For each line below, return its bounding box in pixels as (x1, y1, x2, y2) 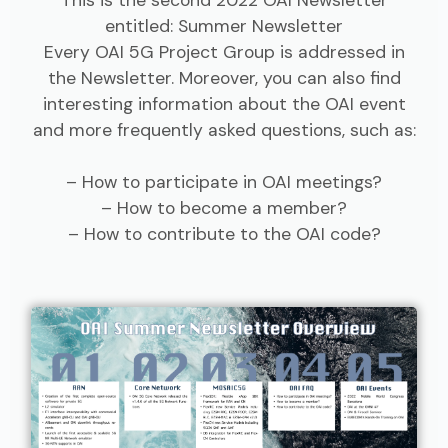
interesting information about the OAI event (42, 92, 406, 115)
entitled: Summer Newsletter (105, 14, 343, 37)
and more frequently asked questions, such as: (32, 118, 416, 141)
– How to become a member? (101, 196, 347, 219)
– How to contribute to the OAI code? (67, 222, 381, 245)
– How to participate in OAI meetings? (66, 170, 382, 193)
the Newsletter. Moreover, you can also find (47, 66, 401, 89)
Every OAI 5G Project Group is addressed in (43, 40, 405, 63)
